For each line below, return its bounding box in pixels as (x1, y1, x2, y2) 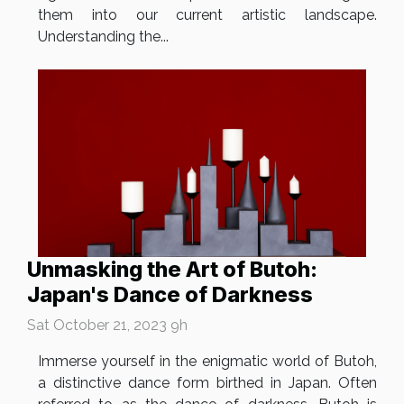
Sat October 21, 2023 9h (27, 317, 188, 335)
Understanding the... (38, 28, 169, 46)
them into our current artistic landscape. (38, 6, 377, 24)
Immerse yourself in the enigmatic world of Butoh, (38, 353, 377, 371)
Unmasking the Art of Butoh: (27, 256, 317, 283)
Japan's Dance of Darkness (27, 281, 313, 308)
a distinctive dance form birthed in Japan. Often (38, 374, 377, 392)
